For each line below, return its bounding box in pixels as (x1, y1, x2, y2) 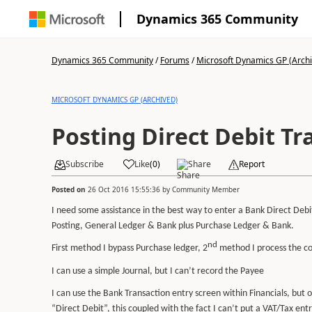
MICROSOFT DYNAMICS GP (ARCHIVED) (51, 95, 178, 104)
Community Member (171, 184, 240, 194)
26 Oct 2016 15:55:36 (87, 184, 160, 194)
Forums (159, 54, 189, 66)
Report (238, 158, 265, 170)
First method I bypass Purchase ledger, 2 (51, 243, 208, 254)
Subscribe (65, 158, 104, 170)
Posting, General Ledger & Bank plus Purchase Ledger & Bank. (51, 220, 294, 231)
